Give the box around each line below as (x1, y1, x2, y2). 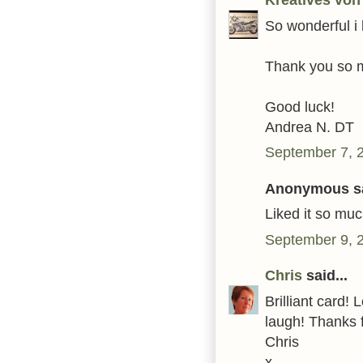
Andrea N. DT (265, 117, 354, 135)
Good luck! (265, 97, 335, 115)
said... (302, 267, 348, 284)
